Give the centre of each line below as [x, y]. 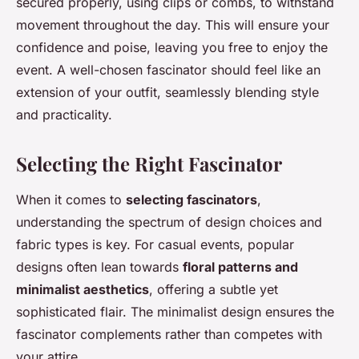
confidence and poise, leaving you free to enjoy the [172, 47]
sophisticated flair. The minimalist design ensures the [175, 312]
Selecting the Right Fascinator [149, 163]
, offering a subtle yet [214, 289]
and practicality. [64, 115]
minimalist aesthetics [83, 289]
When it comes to [71, 200]
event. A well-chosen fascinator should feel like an [168, 70]
